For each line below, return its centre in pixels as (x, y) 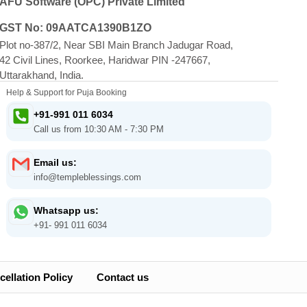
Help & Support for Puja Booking (67, 92)
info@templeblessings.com (88, 177)
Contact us (122, 277)
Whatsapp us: (66, 210)
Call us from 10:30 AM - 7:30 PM (99, 129)
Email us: (56, 162)
